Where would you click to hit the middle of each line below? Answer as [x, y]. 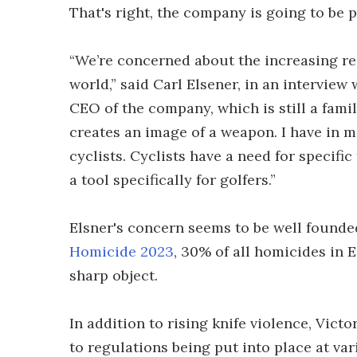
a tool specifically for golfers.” [173, 180]
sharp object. [114, 275]
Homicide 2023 [122, 251]
